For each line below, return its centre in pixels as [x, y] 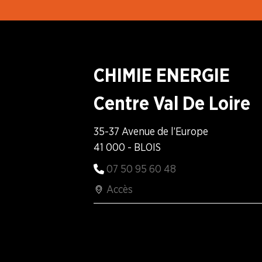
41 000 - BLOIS [127, 147]
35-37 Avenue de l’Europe [151, 132]
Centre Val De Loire [172, 104]
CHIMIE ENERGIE [162, 75]
